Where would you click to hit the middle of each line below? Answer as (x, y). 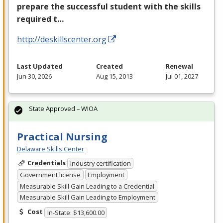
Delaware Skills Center (51, 149)
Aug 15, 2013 (114, 76)
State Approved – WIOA (63, 108)
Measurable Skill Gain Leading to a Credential (87, 186)
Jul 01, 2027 (182, 76)
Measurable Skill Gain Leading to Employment (87, 197)
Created (109, 66)
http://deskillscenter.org (62, 39)
